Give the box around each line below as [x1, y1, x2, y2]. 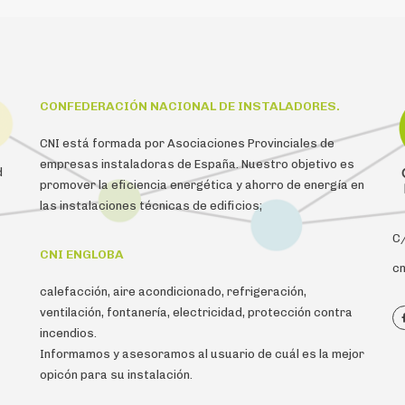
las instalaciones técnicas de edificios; [40, 198, 262, 212]
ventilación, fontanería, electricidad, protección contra [40, 305, 353, 319]
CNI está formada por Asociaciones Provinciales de [40, 136, 334, 150]
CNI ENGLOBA [40, 246, 124, 262]
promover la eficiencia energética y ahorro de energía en [40, 177, 364, 192]
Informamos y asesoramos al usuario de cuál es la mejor [40, 346, 364, 361]
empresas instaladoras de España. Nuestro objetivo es [40, 156, 354, 171]
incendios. [40, 325, 97, 340]
